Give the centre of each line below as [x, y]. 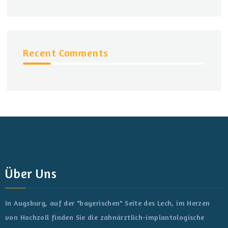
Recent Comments [66, 52]
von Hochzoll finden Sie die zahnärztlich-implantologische [105, 217]
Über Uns [31, 174]
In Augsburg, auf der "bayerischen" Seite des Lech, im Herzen [108, 203]
